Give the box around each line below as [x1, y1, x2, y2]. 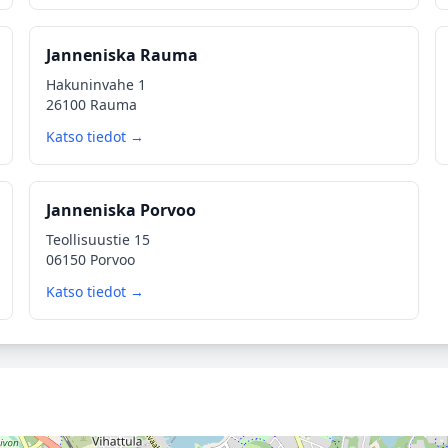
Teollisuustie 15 [46, 230, 151, 249]
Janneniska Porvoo [46, 199, 197, 221]
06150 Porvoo [46, 250, 136, 269]
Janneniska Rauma [46, 44, 199, 66]
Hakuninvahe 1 [46, 75, 147, 94]
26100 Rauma [46, 95, 138, 114]
